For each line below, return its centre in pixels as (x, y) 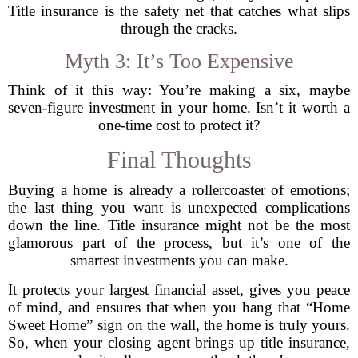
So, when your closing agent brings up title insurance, (179, 342)
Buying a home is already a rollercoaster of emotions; (179, 190)
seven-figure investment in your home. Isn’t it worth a (179, 107)
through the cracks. (179, 28)
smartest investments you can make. (179, 260)
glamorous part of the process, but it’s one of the (179, 243)
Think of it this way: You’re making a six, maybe (179, 90)
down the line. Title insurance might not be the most (179, 225)
